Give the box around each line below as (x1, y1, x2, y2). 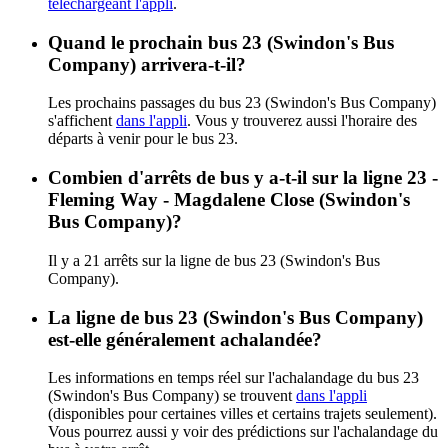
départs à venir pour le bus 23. (48, 130, 238, 148)
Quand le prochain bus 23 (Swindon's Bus (48, 31, 394, 53)
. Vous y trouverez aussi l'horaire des (187, 112, 417, 130)
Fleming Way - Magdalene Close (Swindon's (48, 189, 410, 211)
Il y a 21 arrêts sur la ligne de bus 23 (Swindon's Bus (48, 251, 380, 269)
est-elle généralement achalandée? (48, 328, 322, 350)
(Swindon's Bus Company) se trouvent (48, 387, 296, 405)
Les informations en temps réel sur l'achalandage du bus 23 (48, 369, 419, 387)
